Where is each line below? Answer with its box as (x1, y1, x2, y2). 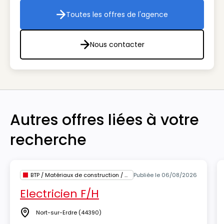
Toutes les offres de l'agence (66, 9, 168, 19)
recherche (10, 129, 86, 150)
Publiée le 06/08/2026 (133, 171, 197, 179)
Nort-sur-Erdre (36, 208, 77, 216)
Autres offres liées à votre (10, 109, 199, 130)
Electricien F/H (20, 186, 99, 201)
